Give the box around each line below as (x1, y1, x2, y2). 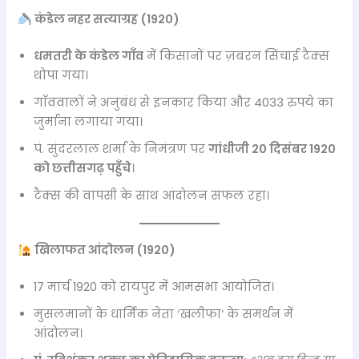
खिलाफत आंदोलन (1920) (34, 242, 176, 259)
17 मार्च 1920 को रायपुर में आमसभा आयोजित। (34, 279, 275, 296)
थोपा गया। (34, 67, 89, 84)
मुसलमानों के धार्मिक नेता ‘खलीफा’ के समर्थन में (34, 306, 294, 323)
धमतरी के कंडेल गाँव (34, 48, 144, 65)
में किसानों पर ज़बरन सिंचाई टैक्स (143, 48, 330, 65)
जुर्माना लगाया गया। (34, 114, 143, 131)
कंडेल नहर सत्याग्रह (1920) (34, 11, 180, 28)
